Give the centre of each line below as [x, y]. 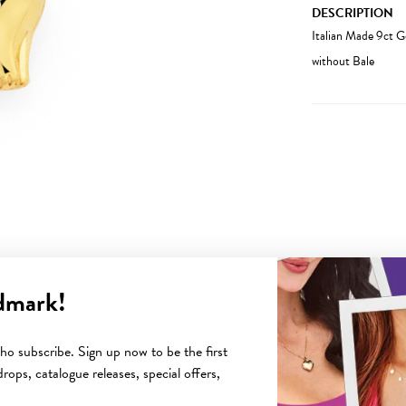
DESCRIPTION [353, 13]
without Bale [343, 61]
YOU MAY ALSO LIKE [203, 320]
